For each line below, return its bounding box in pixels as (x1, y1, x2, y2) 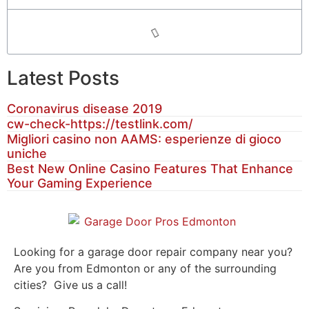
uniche (7, 146, 47, 161)
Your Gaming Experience (7, 176, 152, 191)
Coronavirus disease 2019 (7, 101, 162, 117)
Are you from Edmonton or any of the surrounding (14, 261, 277, 275)
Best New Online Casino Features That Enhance (7, 161, 293, 177)
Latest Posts (7, 66, 119, 90)
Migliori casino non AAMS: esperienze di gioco (7, 132, 281, 147)
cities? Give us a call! (14, 277, 127, 292)
